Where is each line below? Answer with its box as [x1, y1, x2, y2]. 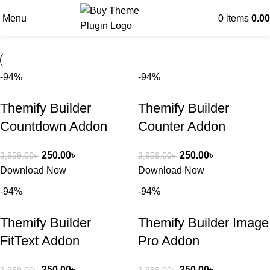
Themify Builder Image [138, 215, 269, 230]
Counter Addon [138, 119, 225, 134]
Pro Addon [138, 233, 199, 248]
